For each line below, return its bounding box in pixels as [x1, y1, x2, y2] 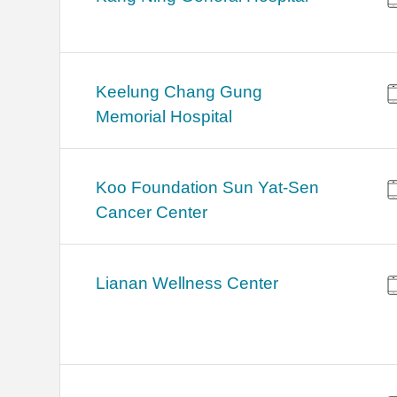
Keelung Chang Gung [96, 82, 263, 102]
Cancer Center [96, 203, 208, 222]
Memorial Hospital [96, 107, 233, 127]
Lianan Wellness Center [96, 274, 279, 293]
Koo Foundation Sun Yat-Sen [96, 178, 320, 198]
